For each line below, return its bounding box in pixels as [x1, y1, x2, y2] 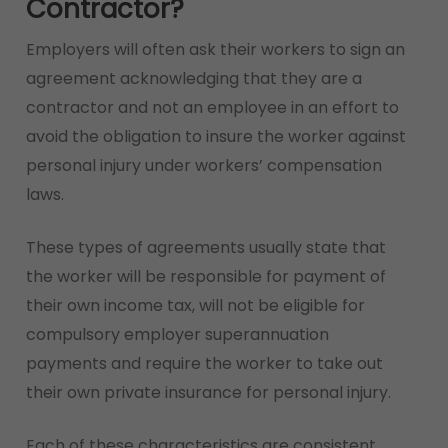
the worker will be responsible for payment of [25, 265, 386, 288]
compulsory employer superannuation [25, 323, 329, 346]
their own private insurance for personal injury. [25, 381, 391, 404]
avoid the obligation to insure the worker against [25, 125, 406, 148]
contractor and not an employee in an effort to [25, 96, 399, 119]
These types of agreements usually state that [25, 236, 386, 259]
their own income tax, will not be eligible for [25, 294, 365, 317]
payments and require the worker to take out [25, 352, 383, 375]
